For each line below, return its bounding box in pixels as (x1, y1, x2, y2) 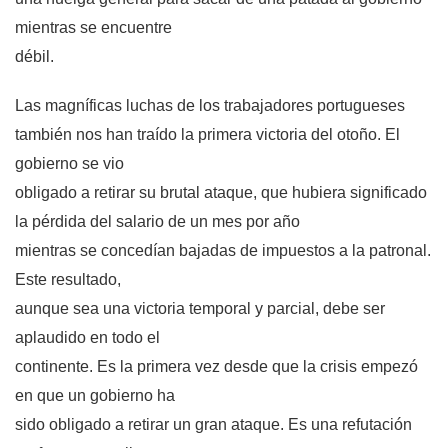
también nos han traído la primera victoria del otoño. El (15, 126, 400, 144)
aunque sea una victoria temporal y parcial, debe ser (15, 300, 385, 318)
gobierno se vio (15, 155, 124, 173)
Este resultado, (15, 271, 121, 289)
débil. (15, 48, 54, 66)
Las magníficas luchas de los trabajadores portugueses (15, 97, 405, 115)
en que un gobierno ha (15, 387, 175, 405)
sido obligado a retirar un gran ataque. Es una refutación (15, 416, 412, 434)
